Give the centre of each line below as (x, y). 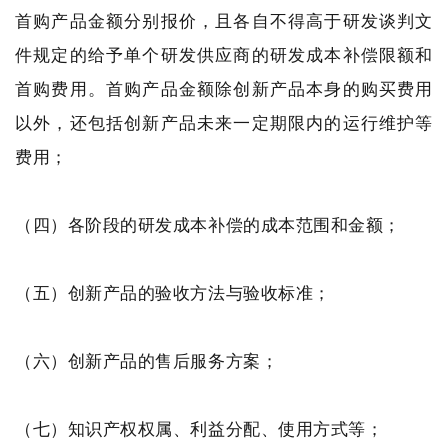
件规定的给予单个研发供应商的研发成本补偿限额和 (224, 54)
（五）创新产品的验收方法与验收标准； (173, 292)
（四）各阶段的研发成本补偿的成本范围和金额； (208, 224)
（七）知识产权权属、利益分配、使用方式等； (199, 428)
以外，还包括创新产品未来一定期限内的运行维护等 (224, 122)
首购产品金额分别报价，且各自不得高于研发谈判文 (224, 20)
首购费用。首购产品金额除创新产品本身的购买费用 (224, 88)
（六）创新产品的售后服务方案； (147, 360)
